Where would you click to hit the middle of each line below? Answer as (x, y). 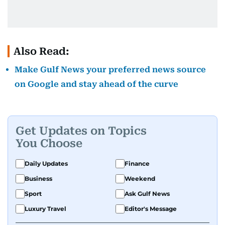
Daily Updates (46, 163)
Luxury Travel (45, 208)
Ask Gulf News (147, 193)
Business (38, 178)
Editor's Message (151, 208)
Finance (137, 163)
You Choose (49, 144)
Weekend (140, 178)
